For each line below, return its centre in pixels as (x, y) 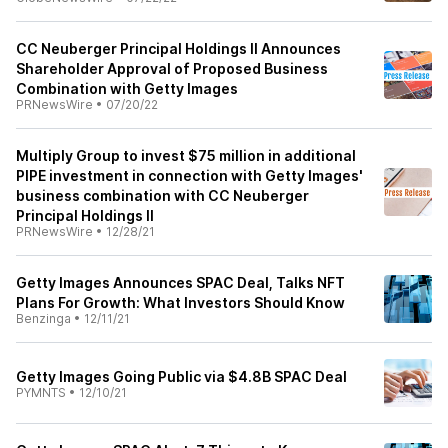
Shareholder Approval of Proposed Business (172, 68)
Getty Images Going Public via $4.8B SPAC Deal (181, 376)
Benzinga (43, 318)
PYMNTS (41, 392)
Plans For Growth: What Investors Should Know (180, 302)
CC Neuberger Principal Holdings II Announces (178, 48)
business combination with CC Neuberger (162, 195)
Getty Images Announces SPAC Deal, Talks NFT (180, 282)
